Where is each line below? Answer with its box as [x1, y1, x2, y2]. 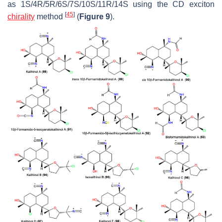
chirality [7, 12, 35, 21]
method [35, 12, 65, 21]
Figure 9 [79, 12, 110, 21]
